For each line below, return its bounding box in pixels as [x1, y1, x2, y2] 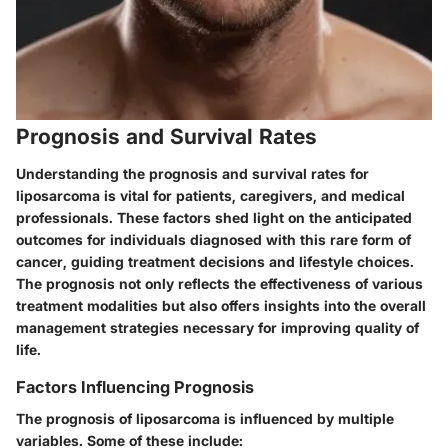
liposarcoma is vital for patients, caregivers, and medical [16, 187, 405, 205]
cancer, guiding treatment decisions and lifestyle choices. [16, 253, 414, 271]
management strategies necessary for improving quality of [16, 319, 419, 337]
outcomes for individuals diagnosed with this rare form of [16, 231, 411, 249]
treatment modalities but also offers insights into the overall [16, 297, 426, 315]
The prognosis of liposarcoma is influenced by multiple [16, 410, 394, 428]
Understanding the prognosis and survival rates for [16, 165, 369, 183]
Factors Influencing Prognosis [16, 377, 254, 398]
